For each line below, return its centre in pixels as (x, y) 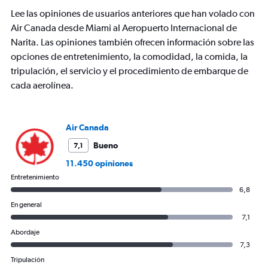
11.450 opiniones (99, 164)
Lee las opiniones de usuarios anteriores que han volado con (133, 14)
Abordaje (25, 232)
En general (26, 205)
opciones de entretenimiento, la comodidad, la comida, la (129, 57)
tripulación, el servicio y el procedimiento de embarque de (130, 71)
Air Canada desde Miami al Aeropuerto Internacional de (124, 28)
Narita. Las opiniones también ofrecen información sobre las (133, 42)
